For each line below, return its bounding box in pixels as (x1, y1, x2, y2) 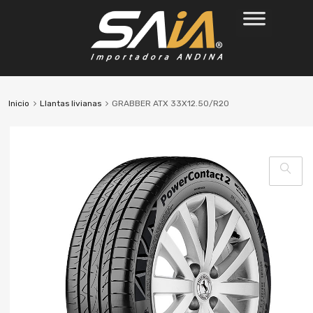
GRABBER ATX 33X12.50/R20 (111, 99, 229, 108)
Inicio (8, 99, 29, 108)
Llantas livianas (39, 99, 101, 108)
